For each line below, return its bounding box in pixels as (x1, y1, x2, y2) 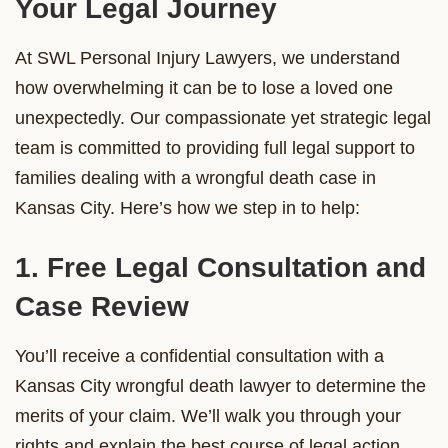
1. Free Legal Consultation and (15, 251, 426, 283)
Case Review (15, 290, 189, 322)
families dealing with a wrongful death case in (15, 167, 376, 188)
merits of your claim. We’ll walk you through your (15, 405, 401, 426)
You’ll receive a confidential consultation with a (15, 345, 384, 366)
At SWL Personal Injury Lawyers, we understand (15, 47, 400, 68)
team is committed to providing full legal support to (15, 137, 415, 158)
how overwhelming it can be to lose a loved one (15, 77, 393, 98)
